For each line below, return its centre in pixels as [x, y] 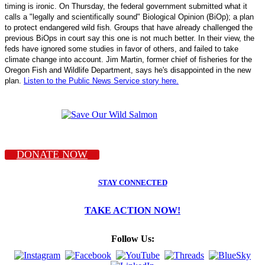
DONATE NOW [52, 154]
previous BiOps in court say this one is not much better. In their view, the [130, 38]
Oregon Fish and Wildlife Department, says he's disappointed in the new [128, 70]
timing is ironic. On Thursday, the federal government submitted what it [126, 6]
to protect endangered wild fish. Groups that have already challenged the [129, 27]
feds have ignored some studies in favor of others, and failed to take [122, 49]
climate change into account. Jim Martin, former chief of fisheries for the [128, 59]
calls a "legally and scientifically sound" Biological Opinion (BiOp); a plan [129, 17]
